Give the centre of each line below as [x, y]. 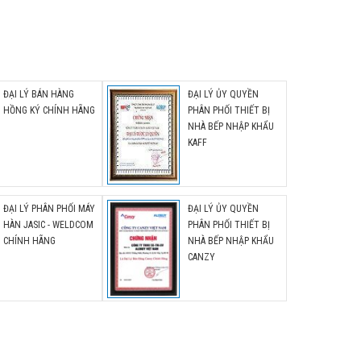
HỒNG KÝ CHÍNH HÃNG [49, 110]
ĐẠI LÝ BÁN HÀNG [39, 94]
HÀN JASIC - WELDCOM [48, 225]
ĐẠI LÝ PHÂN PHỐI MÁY [49, 209]
